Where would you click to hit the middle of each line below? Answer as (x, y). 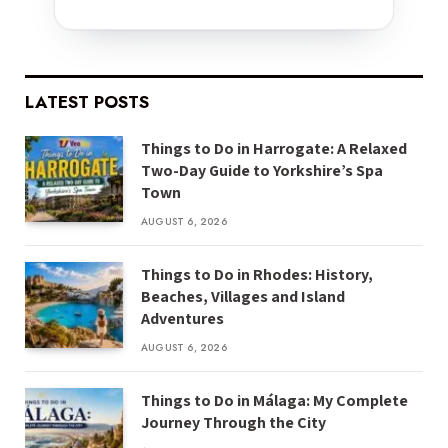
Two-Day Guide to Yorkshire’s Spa (262, 171)
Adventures (182, 319)
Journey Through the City (233, 423)
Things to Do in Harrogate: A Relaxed (274, 149)
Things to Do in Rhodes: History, (257, 275)
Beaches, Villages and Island (243, 297)
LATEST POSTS (87, 102)
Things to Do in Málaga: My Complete (274, 401)
